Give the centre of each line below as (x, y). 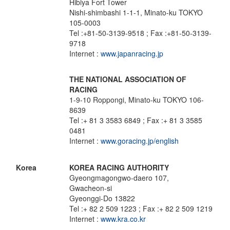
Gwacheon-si (91, 188)
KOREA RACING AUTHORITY (119, 167)
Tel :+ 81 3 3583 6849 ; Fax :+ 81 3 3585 (136, 120)
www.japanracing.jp (132, 53)
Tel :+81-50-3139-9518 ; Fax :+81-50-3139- (140, 33)
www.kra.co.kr (123, 219)
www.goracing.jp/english (140, 141)
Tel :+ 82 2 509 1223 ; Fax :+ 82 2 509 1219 (141, 208)
